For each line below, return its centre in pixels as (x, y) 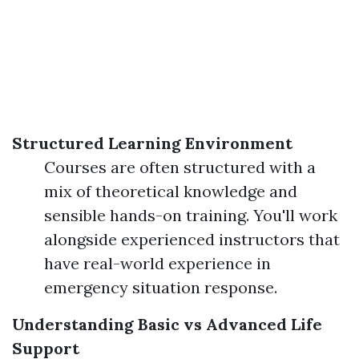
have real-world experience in (157, 263)
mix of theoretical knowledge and (171, 191)
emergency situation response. (161, 287)
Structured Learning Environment (152, 143)
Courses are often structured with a (180, 167)
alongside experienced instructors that (192, 239)
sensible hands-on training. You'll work (191, 215)
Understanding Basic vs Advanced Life (167, 324)
